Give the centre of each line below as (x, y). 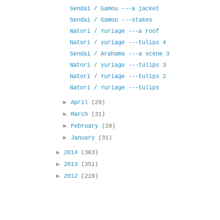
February (86, 126)
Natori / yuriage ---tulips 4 (118, 43)
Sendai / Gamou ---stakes (111, 20)
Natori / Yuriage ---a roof (114, 32)
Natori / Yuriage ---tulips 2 (118, 77)
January (85, 138)
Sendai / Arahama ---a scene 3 (119, 54)
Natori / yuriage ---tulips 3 (118, 66)
